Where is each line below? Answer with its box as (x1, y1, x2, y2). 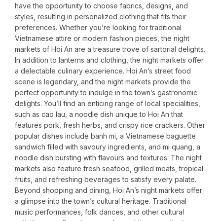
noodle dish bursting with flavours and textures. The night (15, 153, 202, 162)
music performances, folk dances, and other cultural (15, 208, 184, 217)
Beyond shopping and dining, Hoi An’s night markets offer (15, 186, 202, 195)
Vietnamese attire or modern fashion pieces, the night (15, 34, 189, 43)
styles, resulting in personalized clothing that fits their (15, 12, 186, 21)
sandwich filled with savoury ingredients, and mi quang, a (15, 143, 200, 151)
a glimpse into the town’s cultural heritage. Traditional (15, 197, 186, 206)
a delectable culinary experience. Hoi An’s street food (15, 67, 191, 75)
